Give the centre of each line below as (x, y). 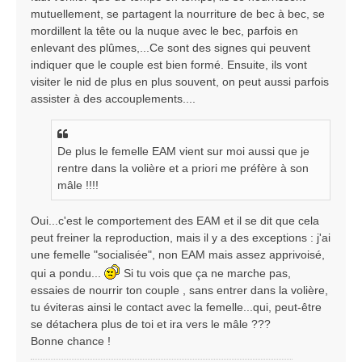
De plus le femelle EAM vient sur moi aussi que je (183, 152)
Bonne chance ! (71, 341)
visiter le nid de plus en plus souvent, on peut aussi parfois (180, 82)
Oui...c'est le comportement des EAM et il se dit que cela (175, 221)
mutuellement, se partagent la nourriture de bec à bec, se (178, 14)
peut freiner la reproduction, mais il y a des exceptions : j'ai (181, 238)
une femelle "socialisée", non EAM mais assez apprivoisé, (178, 255)
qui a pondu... (67, 274)
